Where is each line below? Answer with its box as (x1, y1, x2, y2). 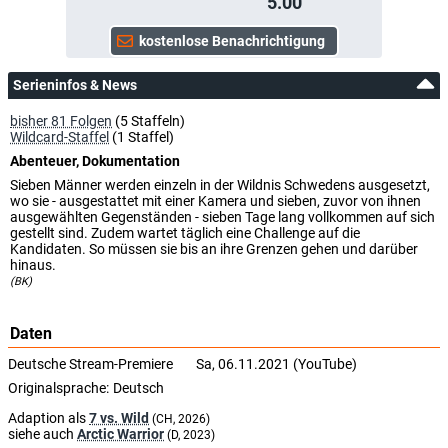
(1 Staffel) (109, 128, 174, 145)
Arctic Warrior (77, 425, 164, 442)
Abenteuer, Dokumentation (10, 152, 180, 169)
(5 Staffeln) (112, 112, 185, 129)
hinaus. (10, 256, 56, 273)
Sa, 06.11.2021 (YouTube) (196, 355, 357, 372)
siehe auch (8, 425, 77, 442)
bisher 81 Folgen (10, 112, 112, 129)
